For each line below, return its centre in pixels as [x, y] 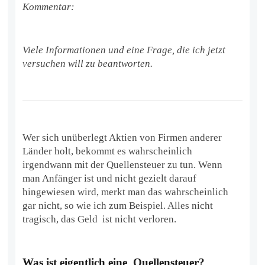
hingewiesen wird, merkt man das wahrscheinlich [126, 192]
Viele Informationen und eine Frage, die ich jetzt [124, 50]
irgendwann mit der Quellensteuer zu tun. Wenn [123, 164]
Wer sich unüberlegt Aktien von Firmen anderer [122, 137]
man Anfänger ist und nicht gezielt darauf [110, 178]
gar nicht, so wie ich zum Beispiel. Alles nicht [118, 205]
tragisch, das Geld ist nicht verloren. [100, 219]
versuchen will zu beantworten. [89, 63]
